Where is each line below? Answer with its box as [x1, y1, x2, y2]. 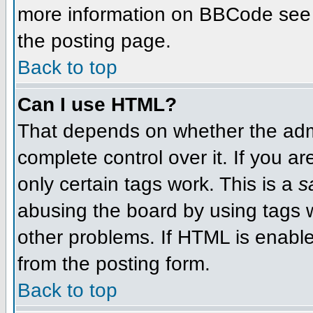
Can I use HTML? [17, 93, 177, 115]
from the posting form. [17, 252, 210, 275]
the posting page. [17, 29, 171, 52]
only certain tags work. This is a [17, 173, 298, 195]
